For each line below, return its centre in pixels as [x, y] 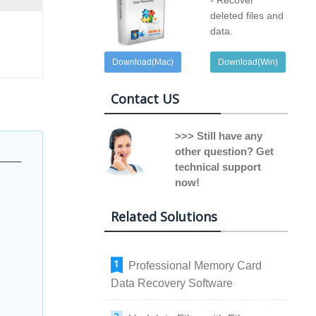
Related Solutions [164, 217]
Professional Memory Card [195, 266]
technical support [218, 167]
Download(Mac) [143, 62]
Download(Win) [248, 62]
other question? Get [224, 151]
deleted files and [247, 16]
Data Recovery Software [172, 283]
